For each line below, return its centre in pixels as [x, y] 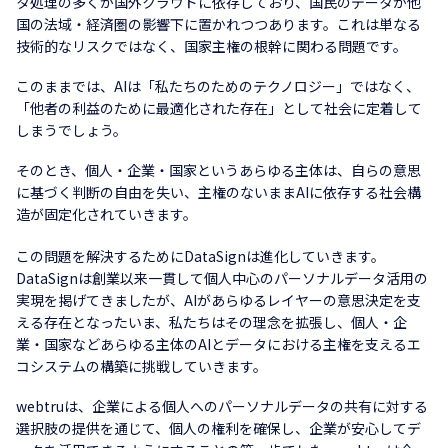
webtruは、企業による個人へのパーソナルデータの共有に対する [222, 406]
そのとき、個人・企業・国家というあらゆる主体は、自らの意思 [218, 170]
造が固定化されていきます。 [106, 214]
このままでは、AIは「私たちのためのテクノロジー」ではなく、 [218, 86]
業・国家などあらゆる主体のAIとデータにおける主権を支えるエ [218, 344]
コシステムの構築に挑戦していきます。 [141, 366]
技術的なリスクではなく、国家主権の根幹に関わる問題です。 [211, 46]
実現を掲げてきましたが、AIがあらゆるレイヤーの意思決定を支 [218, 300]
